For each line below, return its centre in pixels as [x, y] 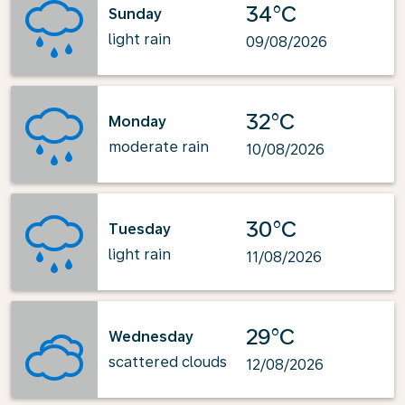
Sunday [135, 14]
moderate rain [159, 146]
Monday [137, 121]
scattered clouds [168, 362]
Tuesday [140, 229]
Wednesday [151, 336]
